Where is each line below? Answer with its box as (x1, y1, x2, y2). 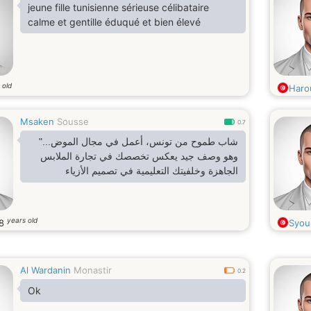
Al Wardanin (20, 264, 71, 276)
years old (7, 216, 37, 224)
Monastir (74, 264, 112, 276)
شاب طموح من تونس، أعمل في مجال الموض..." (39, 136, 238, 147)
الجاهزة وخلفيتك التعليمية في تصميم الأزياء (65, 165, 238, 176)
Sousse (57, 116, 89, 127)
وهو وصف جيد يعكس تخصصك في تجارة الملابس (40, 151, 238, 162)
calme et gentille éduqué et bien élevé (28, 16, 201, 28)
